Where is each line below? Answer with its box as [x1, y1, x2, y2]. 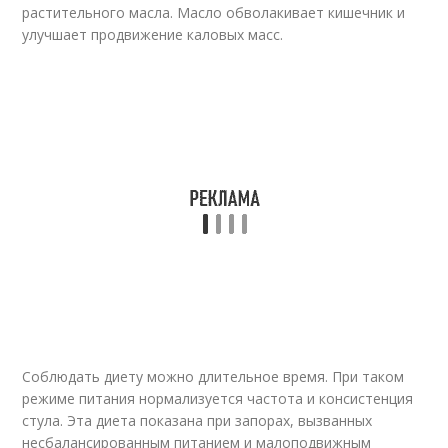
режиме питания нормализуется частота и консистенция [22, 389, 414, 408]
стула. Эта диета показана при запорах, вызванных [22, 411, 373, 430]
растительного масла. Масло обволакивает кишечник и [22, 3, 406, 22]
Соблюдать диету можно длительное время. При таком [22, 367, 405, 386]
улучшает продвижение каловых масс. [22, 25, 284, 44]
